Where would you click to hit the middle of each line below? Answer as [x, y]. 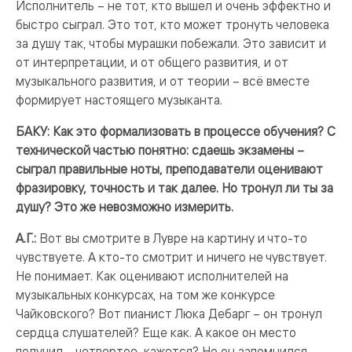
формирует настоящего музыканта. [119, 100]
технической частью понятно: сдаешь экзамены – [160, 150]
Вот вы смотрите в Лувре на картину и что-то [173, 238]
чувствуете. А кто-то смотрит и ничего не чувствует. [171, 257]
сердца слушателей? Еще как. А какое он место [156, 332]
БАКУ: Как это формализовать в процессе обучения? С [176, 131]
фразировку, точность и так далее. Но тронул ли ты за [174, 188]
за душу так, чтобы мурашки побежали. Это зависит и [171, 43]
